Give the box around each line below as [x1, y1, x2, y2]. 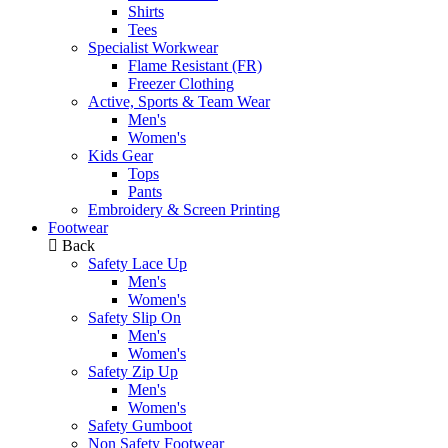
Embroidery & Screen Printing [88, 201, 280, 219]
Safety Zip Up [88, 363, 178, 381]
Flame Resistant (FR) [128, 57, 262, 75]
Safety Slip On [88, 309, 181, 327]
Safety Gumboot [88, 417, 192, 435]
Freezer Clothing [128, 75, 234, 93]
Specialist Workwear [88, 39, 218, 57]
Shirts [128, 3, 164, 21]
